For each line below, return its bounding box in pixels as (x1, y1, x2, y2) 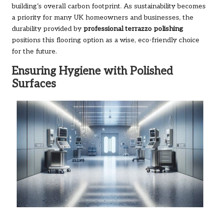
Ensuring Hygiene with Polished (12, 64, 173, 78)
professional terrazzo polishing (83, 25, 183, 33)
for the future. (12, 47, 57, 55)
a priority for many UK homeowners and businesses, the (12, 13, 193, 22)
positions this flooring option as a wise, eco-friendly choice (12, 36, 199, 44)
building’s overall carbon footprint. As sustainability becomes (12, 2, 206, 10)
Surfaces (12, 77, 56, 91)
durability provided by (12, 25, 83, 33)
